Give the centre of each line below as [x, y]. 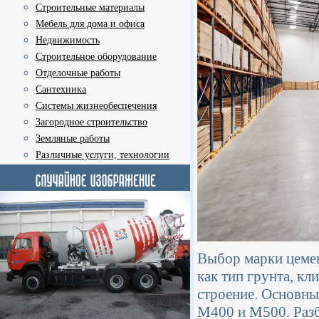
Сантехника [61, 89]
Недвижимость [68, 40]
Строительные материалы [90, 7]
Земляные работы [73, 138]
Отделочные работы [78, 73]
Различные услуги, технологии [103, 155]
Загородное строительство [91, 122]
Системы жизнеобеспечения [96, 106]
